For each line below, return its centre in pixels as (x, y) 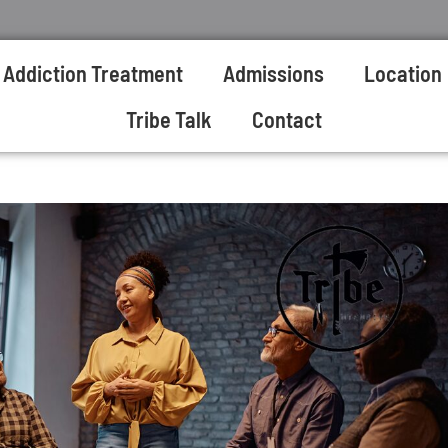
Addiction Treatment (93, 73)
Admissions (274, 73)
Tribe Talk (168, 119)
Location (403, 73)
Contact (286, 119)
